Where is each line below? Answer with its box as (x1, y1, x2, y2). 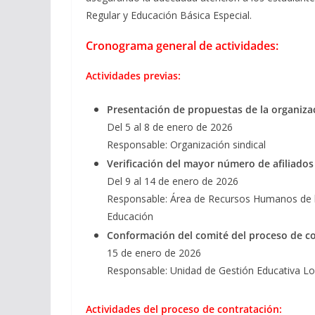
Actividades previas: (86, 69, 181, 83)
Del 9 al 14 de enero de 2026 (107, 174, 238, 188)
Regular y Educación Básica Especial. (86, 8, 252, 22)
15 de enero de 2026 (107, 246, 201, 260)
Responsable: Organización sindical (107, 138, 266, 152)
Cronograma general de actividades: (86, 38, 278, 54)
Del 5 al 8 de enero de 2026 (107, 120, 233, 134)
